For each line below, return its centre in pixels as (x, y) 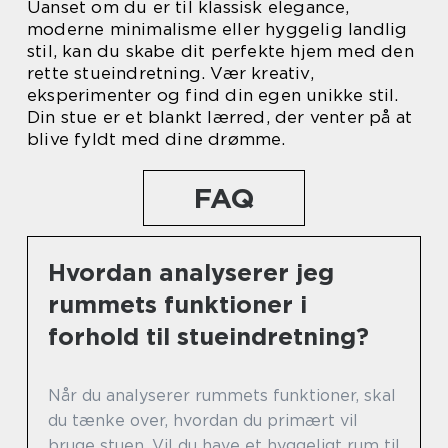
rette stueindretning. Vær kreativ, (170, 72)
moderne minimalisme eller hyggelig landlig (217, 28)
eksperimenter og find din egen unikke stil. (213, 94)
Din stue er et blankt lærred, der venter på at (220, 116)
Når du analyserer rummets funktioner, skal (222, 395)
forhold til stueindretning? (208, 336)
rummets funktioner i (177, 304)
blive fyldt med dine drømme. (156, 138)
